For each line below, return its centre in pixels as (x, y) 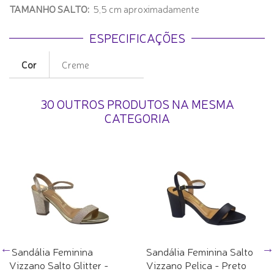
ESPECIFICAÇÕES (137, 37)
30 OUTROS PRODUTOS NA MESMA (137, 103)
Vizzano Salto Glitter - (59, 264)
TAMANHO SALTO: (51, 8)
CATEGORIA (137, 117)
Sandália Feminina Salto (200, 251)
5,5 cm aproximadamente (146, 8)
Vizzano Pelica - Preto (196, 264)
